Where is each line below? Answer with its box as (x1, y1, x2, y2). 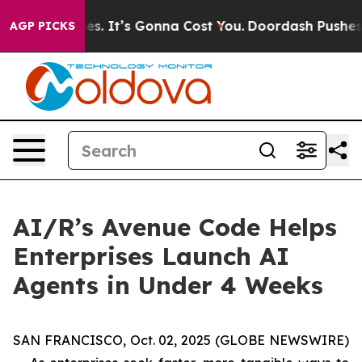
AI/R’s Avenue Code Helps (13, 212, 337, 242)
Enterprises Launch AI (13, 241, 289, 271)
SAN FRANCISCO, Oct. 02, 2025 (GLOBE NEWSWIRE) (13, 332, 349, 348)
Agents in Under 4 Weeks (13, 270, 323, 301)
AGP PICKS (10, 19, 75, 33)
